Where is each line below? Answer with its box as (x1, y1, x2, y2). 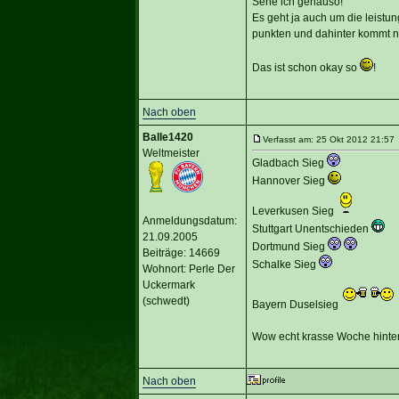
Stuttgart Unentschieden (251, 222, 371, 235)
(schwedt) (142, 294, 190, 307)
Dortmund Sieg (251, 240, 328, 253)
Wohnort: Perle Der (142, 262, 235, 275)
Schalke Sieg (251, 257, 319, 271)
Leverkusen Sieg (251, 204, 337, 217)
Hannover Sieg (251, 174, 328, 187)
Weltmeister (142, 146, 199, 159)
